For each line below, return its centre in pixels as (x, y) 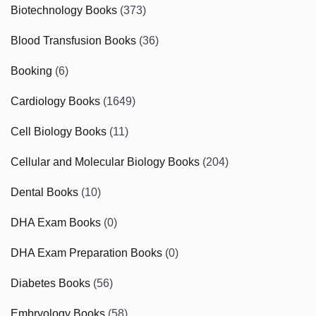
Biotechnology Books (64, 10)
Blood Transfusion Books (73, 40)
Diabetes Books (50, 283)
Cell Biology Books (59, 131)
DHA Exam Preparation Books (86, 253)
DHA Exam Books (56, 222)
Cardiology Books (55, 101)
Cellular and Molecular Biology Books (105, 162)
